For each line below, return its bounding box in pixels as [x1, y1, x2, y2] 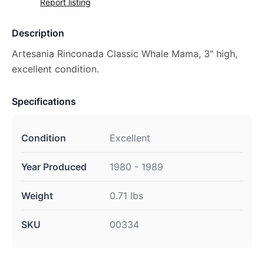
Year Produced [21, 161, 87, 173]
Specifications [12, 95, 76, 107]
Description [12, 27, 64, 39]
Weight [21, 190, 53, 202]
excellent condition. [12, 63, 99, 75]
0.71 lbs [110, 190, 143, 202]
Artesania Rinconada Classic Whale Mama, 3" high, [12, 48, 237, 60]
